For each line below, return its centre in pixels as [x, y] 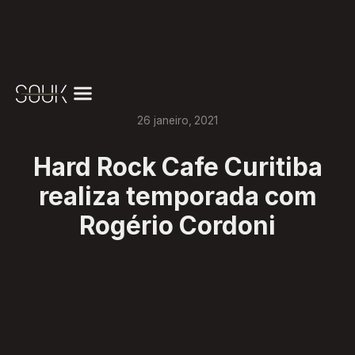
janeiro [171, 120]
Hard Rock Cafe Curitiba [177, 168]
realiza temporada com [177, 197]
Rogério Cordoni [177, 226]
